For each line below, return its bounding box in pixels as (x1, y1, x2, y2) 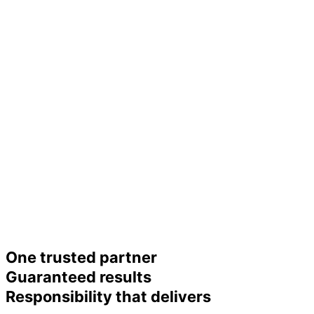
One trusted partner (6, 247, 157, 266)
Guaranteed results (6, 267, 151, 286)
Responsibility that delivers (6, 287, 211, 306)
